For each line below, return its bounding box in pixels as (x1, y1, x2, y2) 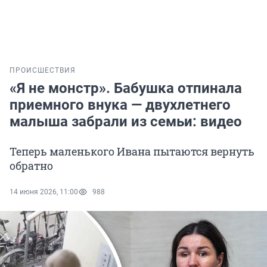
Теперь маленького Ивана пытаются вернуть (10, 144, 254, 159)
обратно (10, 159, 53, 173)
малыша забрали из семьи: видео (10, 113, 242, 131)
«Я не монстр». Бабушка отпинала (10, 80, 242, 97)
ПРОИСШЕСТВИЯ (10, 66, 76, 75)
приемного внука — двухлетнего (10, 97, 231, 114)
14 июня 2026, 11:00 (10, 188, 78, 197)
